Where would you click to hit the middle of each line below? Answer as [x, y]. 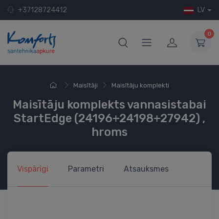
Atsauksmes [146, 169]
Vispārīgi [33, 169]
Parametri [86, 169]
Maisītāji [86, 85]
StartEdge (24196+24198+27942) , [109, 118]
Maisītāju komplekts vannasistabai [109, 104]
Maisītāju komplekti [140, 85]
